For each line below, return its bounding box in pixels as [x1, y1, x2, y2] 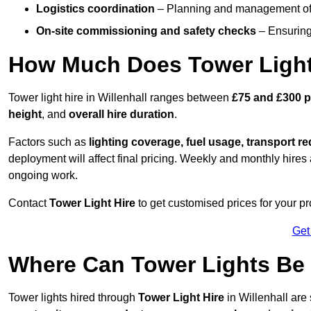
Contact [8, 197, 49, 210]
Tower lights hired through [8, 292, 138, 304]
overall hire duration [69, 108, 174, 121]
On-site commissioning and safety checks [36, 25, 256, 37]
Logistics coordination [36, 3, 155, 15]
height [8, 108, 42, 121]
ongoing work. [8, 169, 78, 182]
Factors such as [8, 136, 89, 149]
